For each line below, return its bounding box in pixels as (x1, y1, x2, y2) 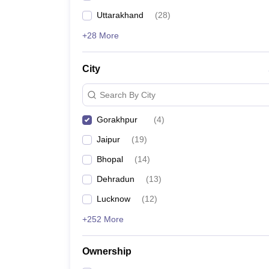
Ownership (82, 246, 131, 256)
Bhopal (97, 154, 123, 164)
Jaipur (97, 134, 120, 144)
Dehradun (97, 174, 134, 184)
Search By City (100, 89, 156, 100)
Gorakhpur (97, 115, 138, 124)
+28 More (82, 31, 119, 40)
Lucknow (97, 194, 130, 204)
